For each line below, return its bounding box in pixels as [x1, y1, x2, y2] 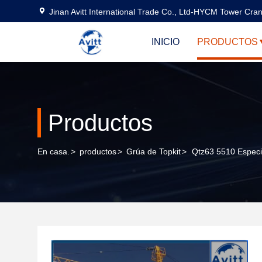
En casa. [37, 147, 70, 156]
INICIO [151, 37, 180, 47]
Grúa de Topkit [126, 147, 181, 156]
